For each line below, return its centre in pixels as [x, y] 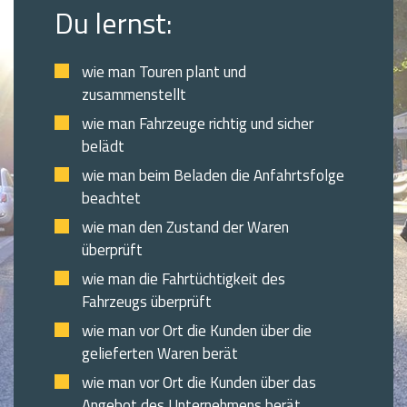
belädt [103, 148]
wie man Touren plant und [164, 73]
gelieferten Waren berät [159, 355]
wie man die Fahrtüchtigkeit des [183, 280]
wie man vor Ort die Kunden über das [199, 384]
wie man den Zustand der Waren [185, 228]
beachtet [111, 199]
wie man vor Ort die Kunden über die [196, 332]
